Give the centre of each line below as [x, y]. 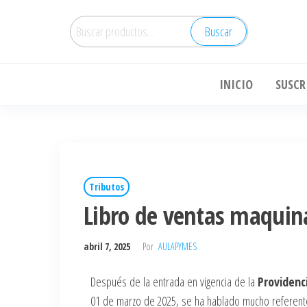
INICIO [236, 84]
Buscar [219, 32]
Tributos [107, 187]
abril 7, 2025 [108, 246]
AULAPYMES [177, 246]
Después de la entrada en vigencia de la [174, 282]
